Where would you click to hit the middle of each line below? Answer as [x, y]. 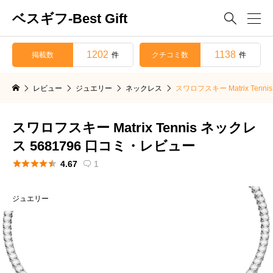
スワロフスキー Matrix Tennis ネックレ [134, 127]
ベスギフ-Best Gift [70, 18]
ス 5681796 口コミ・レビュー [104, 146]
